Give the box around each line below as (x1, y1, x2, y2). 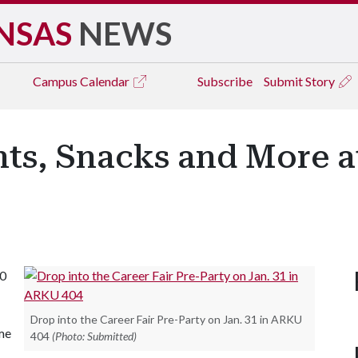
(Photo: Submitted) (52, 329, 137, 343)
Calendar (80, 74, 132, 89)
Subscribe (197, 74, 253, 89)
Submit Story (264, 74, 337, 89)
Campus (33, 74, 80, 89)
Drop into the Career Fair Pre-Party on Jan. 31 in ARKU (30, 312, 302, 326)
